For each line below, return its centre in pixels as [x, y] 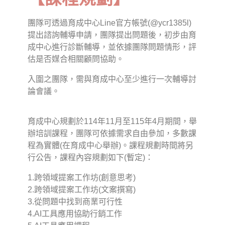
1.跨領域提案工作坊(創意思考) [82, 178]
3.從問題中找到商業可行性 [75, 202]
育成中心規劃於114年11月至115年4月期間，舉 [112, 122]
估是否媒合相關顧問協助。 [76, 59]
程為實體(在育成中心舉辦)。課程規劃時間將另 [110, 146]
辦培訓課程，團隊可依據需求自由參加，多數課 [112, 134]
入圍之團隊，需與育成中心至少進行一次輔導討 [112, 79]
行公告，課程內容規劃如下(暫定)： [90, 158]
